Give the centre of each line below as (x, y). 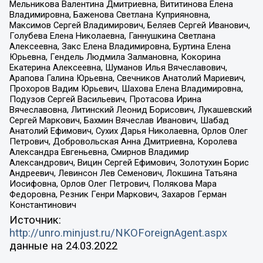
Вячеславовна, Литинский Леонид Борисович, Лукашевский (130, 110)
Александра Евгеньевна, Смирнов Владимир (99, 152)
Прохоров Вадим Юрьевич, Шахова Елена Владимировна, (126, 89)
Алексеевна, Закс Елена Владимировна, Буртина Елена (120, 47)
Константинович (43, 205)
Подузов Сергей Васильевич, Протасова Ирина (105, 100)
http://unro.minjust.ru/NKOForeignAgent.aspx (118, 233)
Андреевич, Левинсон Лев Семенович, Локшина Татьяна (123, 173)
